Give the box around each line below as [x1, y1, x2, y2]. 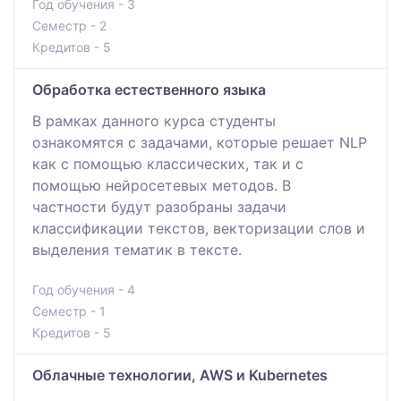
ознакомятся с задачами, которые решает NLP [32, 132, 367, 151]
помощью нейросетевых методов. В [32, 175, 291, 194]
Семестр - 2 [32, 17, 107, 33]
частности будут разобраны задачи [32, 197, 286, 216]
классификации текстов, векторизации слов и [32, 218, 365, 237]
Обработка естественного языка [32, 80, 266, 98]
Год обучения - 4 [32, 281, 135, 297]
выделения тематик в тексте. [32, 240, 242, 259]
